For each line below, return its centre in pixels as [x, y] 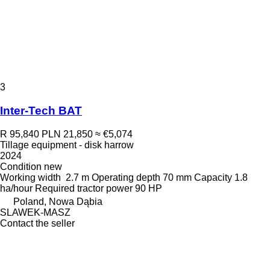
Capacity [213, 177]
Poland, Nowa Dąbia [58, 201]
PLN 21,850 [67, 134]
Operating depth [126, 177]
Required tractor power [84, 188]
